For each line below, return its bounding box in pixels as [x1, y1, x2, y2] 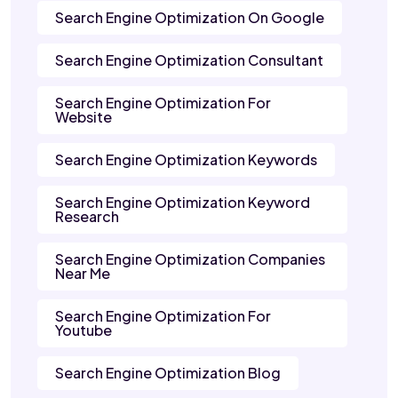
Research [55, 207, 119, 227]
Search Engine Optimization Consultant [55, 51, 323, 70]
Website [55, 107, 112, 127]
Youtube [55, 321, 112, 340]
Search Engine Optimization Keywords [55, 150, 317, 170]
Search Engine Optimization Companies [55, 250, 325, 269]
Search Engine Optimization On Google [55, 8, 324, 28]
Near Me [55, 264, 110, 283]
